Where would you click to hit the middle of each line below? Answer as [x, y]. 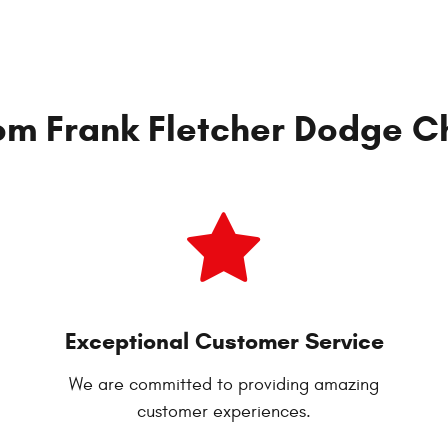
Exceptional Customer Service [224, 340]
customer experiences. [224, 411]
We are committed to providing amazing [224, 384]
